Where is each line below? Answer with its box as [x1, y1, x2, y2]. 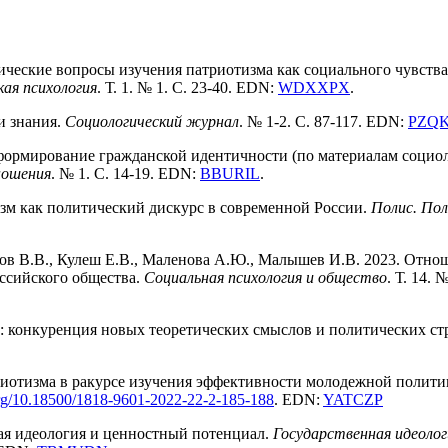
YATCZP [323, 391, 383, 409]
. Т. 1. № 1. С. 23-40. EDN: [97, 79, 278, 97]
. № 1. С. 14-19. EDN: [51, 165, 200, 183]
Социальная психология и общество [144, 269, 387, 287]
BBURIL [200, 165, 260, 183]
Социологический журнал [65, 113, 239, 131]
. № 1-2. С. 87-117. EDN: [239, 113, 408, 131]
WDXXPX [278, 79, 350, 97]
